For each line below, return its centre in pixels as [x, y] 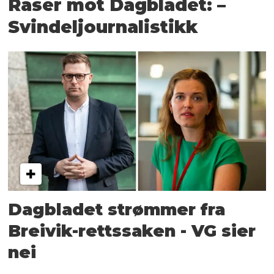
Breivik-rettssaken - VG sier [132, 231]
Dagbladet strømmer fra [117, 209]
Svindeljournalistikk [103, 27]
